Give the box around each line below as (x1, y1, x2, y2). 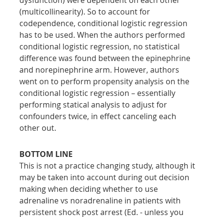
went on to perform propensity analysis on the (19, 76, 192, 87)
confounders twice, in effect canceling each (19, 110, 179, 122)
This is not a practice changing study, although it (19, 160, 198, 171)
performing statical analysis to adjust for (19, 99, 170, 110)
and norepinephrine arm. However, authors (19, 64, 182, 75)
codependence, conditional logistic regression (19, 17, 190, 29)
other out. (19, 122, 57, 133)
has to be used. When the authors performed (19, 29, 187, 40)
